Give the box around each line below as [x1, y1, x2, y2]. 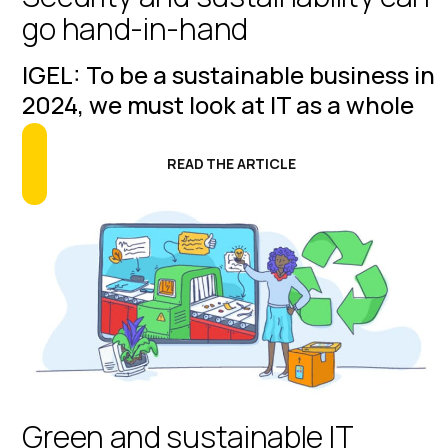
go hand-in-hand [22, 8, 248, 50]
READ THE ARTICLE [167, 154, 296, 174]
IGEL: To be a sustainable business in [22, 58, 436, 92]
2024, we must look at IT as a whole [22, 88, 415, 122]
